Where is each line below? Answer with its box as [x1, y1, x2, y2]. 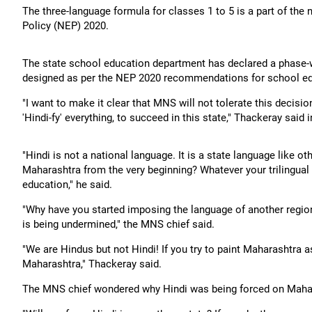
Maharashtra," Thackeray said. [22, 258, 162, 270]
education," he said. [22, 178, 112, 191]
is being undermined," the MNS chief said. [22, 218, 217, 231]
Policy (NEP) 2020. [22, 19, 109, 32]
